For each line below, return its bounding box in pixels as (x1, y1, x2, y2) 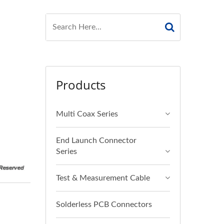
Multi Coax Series (56, 110, 118, 118)
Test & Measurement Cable (56, 174, 150, 182)
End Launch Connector (56, 136, 136, 144)
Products (56, 76, 105, 93)
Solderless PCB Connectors (56, 200, 152, 208)
